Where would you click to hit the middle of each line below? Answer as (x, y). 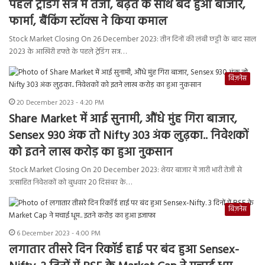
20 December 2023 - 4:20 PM (60, 103)
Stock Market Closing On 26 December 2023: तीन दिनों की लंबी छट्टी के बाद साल (132, 40)
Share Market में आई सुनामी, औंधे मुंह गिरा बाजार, (123, 120)
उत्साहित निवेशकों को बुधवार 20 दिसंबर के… (70, 183)
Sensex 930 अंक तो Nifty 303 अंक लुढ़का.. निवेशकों (129, 136)
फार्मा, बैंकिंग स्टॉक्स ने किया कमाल (88, 22)
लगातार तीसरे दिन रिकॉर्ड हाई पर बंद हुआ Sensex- (124, 251)
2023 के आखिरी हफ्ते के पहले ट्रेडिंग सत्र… (68, 52)
